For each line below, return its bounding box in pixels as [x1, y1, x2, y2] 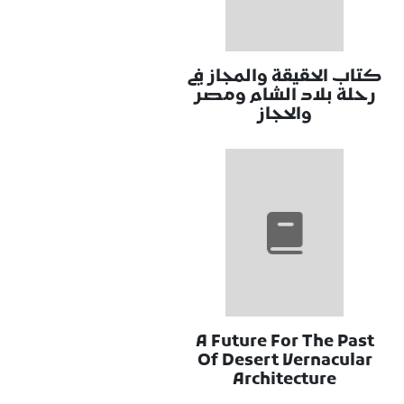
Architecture [233, 370, 337, 391]
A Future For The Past [195, 332, 374, 353]
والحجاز [257, 104, 313, 125]
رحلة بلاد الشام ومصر [193, 85, 376, 106]
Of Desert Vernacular [197, 351, 372, 372]
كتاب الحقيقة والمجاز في [188, 66, 382, 87]
